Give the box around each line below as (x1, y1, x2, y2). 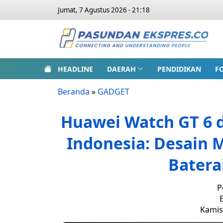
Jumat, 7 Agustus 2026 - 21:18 (58, 5, 150, 14)
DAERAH (107, 64, 136, 74)
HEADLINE (58, 64, 93, 74)
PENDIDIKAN (157, 64, 201, 74)
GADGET (98, 86, 129, 97)
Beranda (58, 86, 90, 97)
